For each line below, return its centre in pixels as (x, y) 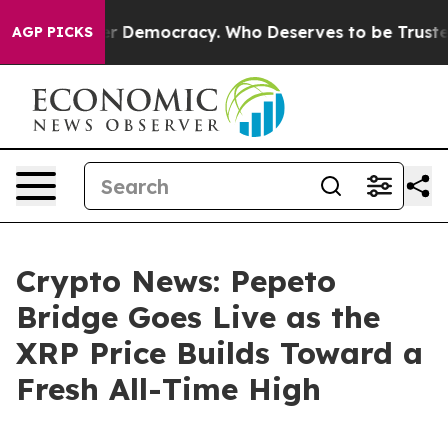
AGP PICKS (52, 32)
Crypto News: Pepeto (176, 281)
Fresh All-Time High (168, 389)
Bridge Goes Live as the (198, 317)
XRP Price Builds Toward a (219, 353)
